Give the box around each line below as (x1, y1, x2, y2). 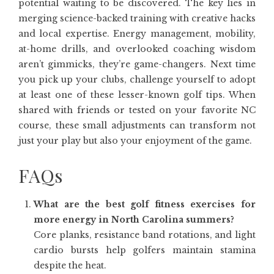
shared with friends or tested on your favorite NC (18, 105, 256, 116)
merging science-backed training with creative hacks (18, 13, 256, 24)
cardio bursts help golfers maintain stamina (34, 245, 256, 256)
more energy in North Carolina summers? (34, 214, 234, 225)
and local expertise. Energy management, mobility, (18, 28, 256, 39)
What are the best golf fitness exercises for (34, 199, 256, 210)
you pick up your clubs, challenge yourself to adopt (18, 74, 256, 85)
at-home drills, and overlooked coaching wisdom (18, 43, 256, 54)
